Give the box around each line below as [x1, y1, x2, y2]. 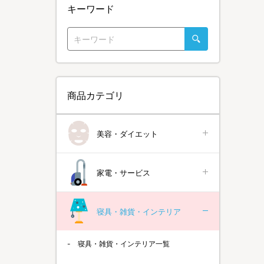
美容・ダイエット [97, 128, 158, 138]
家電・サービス [97, 167, 150, 177]
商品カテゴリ [67, 90, 124, 101]
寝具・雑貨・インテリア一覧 [78, 239, 170, 248]
